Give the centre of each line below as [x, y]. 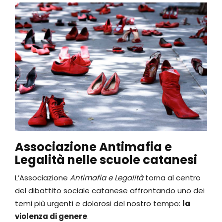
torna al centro [172, 177]
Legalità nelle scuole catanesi [106, 160]
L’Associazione [42, 177]
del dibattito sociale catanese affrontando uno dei [110, 190]
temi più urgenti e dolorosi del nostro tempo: [99, 203]
